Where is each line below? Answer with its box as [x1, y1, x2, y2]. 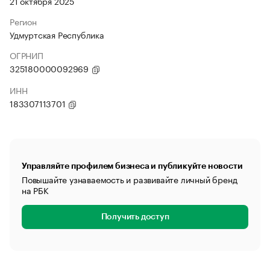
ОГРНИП [10, 48, 43, 61]
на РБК [22, 183, 49, 196]
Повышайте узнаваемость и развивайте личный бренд [22, 172, 237, 186]
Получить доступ [101, 213, 169, 221]
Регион [10, 14, 37, 28]
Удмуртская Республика [10, 28, 104, 41]
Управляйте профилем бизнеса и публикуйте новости [22, 162, 243, 170]
